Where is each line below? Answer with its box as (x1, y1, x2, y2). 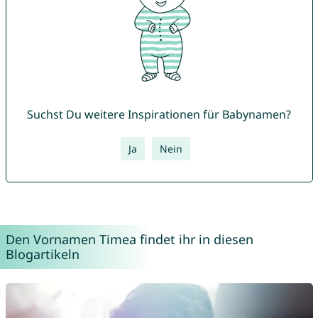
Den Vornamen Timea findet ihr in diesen (5, 231, 253, 248)
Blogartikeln (5, 246, 79, 263)
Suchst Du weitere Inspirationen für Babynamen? (27, 106, 291, 123)
